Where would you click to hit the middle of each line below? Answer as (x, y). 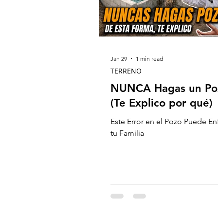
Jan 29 (119, 58)
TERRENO (126, 71)
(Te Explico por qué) (162, 103)
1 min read (149, 58)
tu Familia (127, 133)
